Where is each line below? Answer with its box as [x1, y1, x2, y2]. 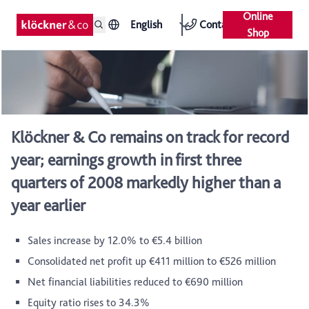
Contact [199, 18, 236, 31]
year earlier [11, 195, 86, 216]
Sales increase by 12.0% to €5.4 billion [28, 234, 202, 248]
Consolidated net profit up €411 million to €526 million [28, 255, 276, 268]
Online [242, 10, 273, 23]
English [130, 18, 163, 31]
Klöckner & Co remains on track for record [11, 127, 289, 148]
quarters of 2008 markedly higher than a [11, 172, 281, 193]
